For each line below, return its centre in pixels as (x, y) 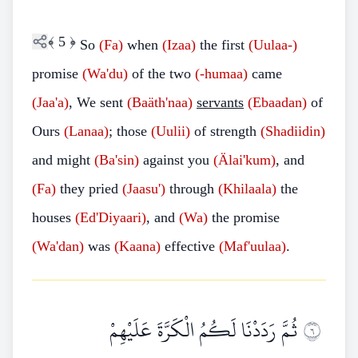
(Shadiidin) (293, 131)
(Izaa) (179, 45)
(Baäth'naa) (160, 102)
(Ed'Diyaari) (111, 217)
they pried (89, 189)
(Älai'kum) (245, 160)
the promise (244, 217)
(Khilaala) (247, 189)
